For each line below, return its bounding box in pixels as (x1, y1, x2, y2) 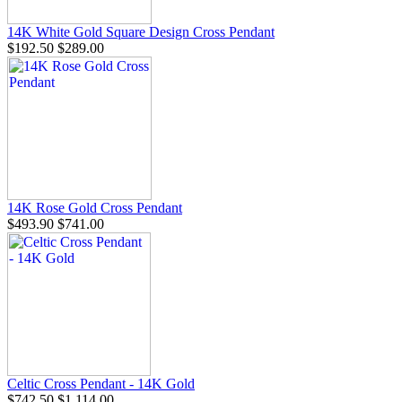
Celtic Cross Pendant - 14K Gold (7, 375, 195, 391)
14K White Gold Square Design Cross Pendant (7, 23, 275, 39)
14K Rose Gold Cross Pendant (7, 199, 182, 215)
